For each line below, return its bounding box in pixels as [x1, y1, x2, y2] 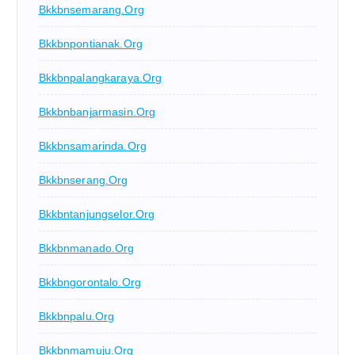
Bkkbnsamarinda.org [38, 139, 147, 152]
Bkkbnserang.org [38, 173, 128, 186]
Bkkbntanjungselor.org [38, 207, 155, 220]
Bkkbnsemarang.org [38, 2, 144, 16]
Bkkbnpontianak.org [38, 36, 143, 50]
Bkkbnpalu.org [38, 309, 115, 323]
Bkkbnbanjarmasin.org [38, 105, 156, 118]
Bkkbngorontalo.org [38, 275, 142, 288]
